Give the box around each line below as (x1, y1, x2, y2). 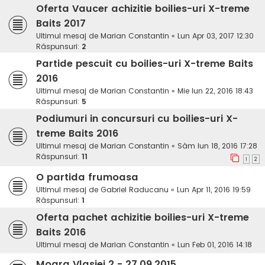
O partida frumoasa (36, 170, 138, 185)
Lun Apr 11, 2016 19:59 (177, 185, 251, 195)
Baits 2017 (36, 17, 86, 31)
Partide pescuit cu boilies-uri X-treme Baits (36, 57, 253, 71)
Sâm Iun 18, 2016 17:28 (177, 141, 257, 151)
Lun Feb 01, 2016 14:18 (177, 240, 252, 250)
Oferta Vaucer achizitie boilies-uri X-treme (36, 2, 250, 16)
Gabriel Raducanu (101, 185, 169, 195)
